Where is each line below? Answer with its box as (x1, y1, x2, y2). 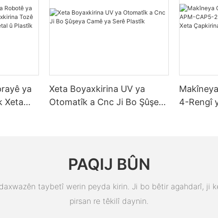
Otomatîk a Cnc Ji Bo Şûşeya (49, 96, 169, 107)
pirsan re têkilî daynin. (70, 196, 148, 206)
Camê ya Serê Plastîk (49, 109, 136, 120)
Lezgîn (179, 136, 207, 146)
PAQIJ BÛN (68, 155, 150, 174)
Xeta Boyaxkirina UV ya (49, 83, 145, 94)
